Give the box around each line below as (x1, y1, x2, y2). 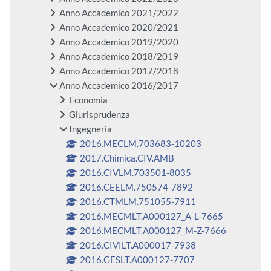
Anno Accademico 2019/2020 (59, 37, 178, 48)
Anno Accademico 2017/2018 (59, 66, 178, 77)
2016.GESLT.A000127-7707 (80, 255, 195, 266)
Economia (69, 95, 108, 106)
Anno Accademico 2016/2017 (59, 80, 178, 91)
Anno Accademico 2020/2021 (59, 22, 178, 33)
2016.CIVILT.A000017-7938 (80, 240, 197, 251)
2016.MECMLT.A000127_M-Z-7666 (80, 226, 227, 237)
